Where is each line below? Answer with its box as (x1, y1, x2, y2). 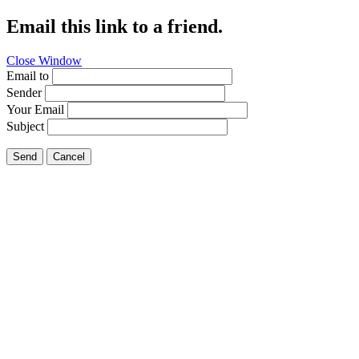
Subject (6, 119, 44, 133)
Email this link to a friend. (6, 15, 223, 37)
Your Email (6, 102, 64, 116)
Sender (6, 85, 42, 99)
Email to (6, 68, 49, 83)
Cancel (53, 150, 85, 163)
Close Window (6, 53, 82, 67)
